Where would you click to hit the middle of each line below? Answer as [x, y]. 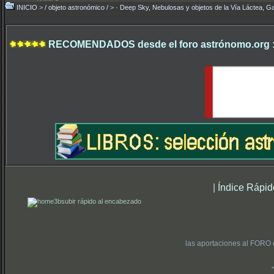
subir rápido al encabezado [101, 201]
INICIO [27, 7]
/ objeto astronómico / [76, 7]
